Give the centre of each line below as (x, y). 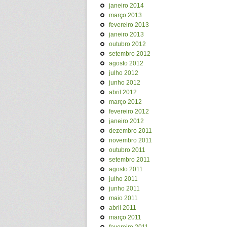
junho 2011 (124, 188)
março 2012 (125, 102)
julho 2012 (124, 73)
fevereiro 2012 (129, 111)
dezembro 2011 (130, 131)
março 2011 (125, 217)
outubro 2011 (127, 150)
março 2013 (125, 15)
